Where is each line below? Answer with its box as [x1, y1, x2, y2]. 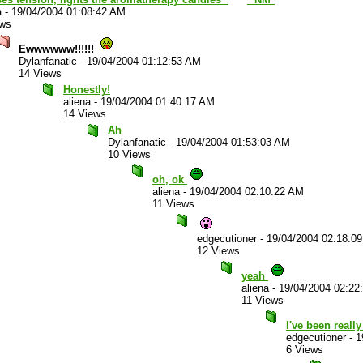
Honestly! [63, 83, 110, 96]
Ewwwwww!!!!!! [19, 43, 97, 55]
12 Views [197, 245, 240, 257]
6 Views [286, 344, 323, 356]
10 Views [108, 148, 151, 160]
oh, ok [152, 173, 187, 186]
